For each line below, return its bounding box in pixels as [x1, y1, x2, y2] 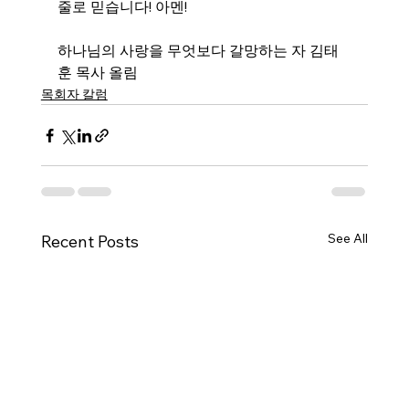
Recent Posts [40, 231, 139, 252]
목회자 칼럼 [40, 86, 108, 102]
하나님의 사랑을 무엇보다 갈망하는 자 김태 [57, 41, 339, 59]
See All [328, 230, 369, 246]
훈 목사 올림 [57, 63, 138, 81]
